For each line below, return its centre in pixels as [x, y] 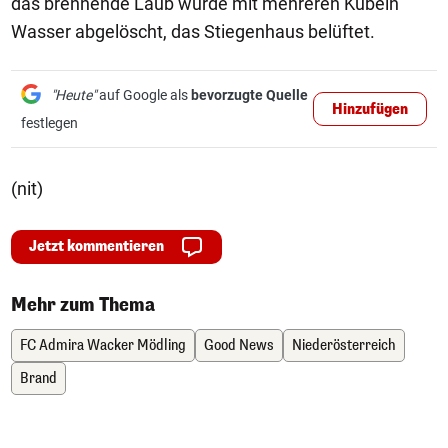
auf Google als [143, 95]
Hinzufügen [370, 109]
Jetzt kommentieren [96, 246]
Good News [239, 345]
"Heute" [73, 95]
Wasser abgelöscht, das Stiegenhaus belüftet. [193, 31]
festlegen [49, 123]
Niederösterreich [344, 345]
